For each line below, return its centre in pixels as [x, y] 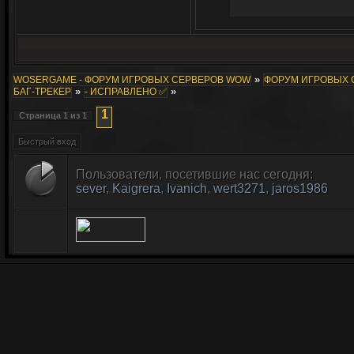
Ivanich [187, 188]
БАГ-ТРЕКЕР [42, 92]
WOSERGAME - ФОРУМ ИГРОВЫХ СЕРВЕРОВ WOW [132, 80]
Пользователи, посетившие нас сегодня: [194, 174]
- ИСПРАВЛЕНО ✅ [126, 92]
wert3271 [239, 188]
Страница [41, 115]
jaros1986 [300, 188]
